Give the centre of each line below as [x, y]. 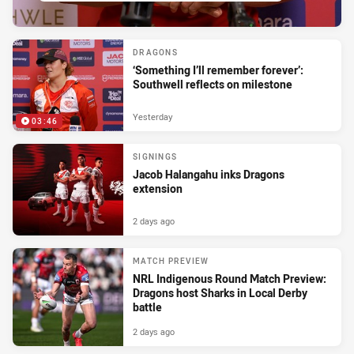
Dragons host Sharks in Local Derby [220, 293]
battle [147, 307]
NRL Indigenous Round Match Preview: [230, 279]
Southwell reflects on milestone [213, 85]
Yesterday [153, 116]
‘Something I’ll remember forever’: [218, 70]
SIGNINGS [155, 157]
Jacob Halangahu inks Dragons [209, 175]
